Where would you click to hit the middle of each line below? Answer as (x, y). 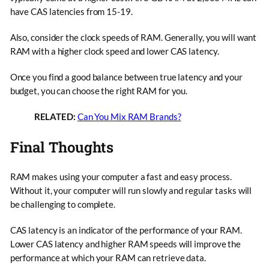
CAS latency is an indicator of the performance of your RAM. (126, 230)
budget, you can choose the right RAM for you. (99, 90)
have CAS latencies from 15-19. (71, 11)
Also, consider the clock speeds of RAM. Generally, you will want (133, 37)
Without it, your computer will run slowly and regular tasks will (131, 190)
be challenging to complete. (62, 204)
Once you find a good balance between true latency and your (126, 77)
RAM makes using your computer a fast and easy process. (121, 176)
